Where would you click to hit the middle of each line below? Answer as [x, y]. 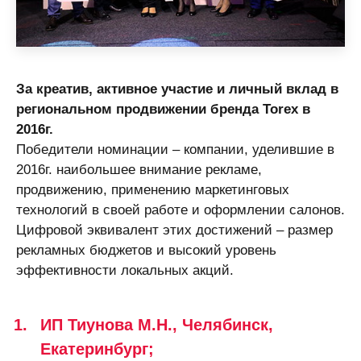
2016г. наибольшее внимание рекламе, [139, 169]
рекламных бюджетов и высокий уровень [146, 249]
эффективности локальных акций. [125, 270]
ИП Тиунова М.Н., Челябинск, [157, 324]
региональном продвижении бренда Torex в [163, 108]
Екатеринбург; [97, 349]
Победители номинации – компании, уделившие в [175, 149]
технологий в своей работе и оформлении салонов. [180, 209]
